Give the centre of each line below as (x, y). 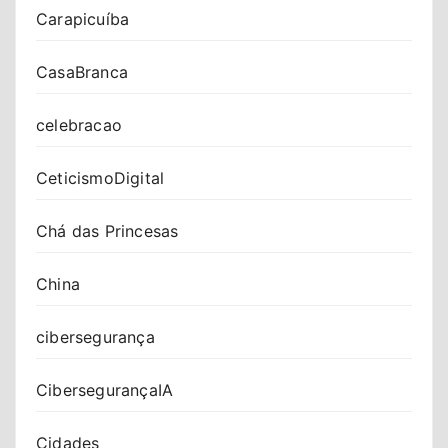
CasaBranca (82, 71)
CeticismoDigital (100, 177)
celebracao (79, 124)
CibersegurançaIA (105, 389)
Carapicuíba (83, 18)
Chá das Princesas (107, 230)
